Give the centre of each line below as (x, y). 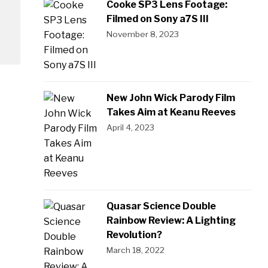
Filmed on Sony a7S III (157, 19)
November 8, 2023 (142, 34)
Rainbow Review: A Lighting (171, 220)
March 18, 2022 (135, 250)
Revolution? (134, 234)
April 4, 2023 (130, 127)
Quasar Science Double (161, 206)
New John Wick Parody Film (170, 98)
